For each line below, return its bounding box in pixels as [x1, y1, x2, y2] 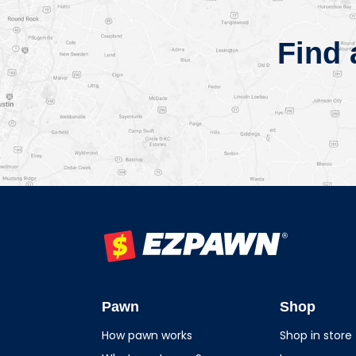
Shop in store [280, 327, 352, 343]
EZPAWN [102, 263, 148, 276]
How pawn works [102, 327, 192, 343]
